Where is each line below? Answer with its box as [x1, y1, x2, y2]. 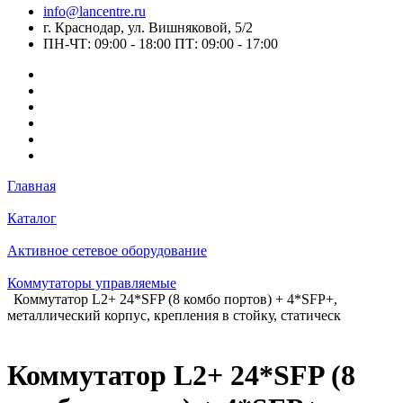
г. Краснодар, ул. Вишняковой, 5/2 [43, 20, 253, 35]
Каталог [7, 210, 57, 226]
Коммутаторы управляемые [7, 275, 176, 291]
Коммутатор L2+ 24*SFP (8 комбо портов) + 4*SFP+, [13, 291, 337, 307]
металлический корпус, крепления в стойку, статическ [7, 308, 341, 323]
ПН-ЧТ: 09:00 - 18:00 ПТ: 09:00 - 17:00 [43, 36, 278, 51]
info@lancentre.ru [43, 4, 146, 19]
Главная [7, 178, 56, 193]
